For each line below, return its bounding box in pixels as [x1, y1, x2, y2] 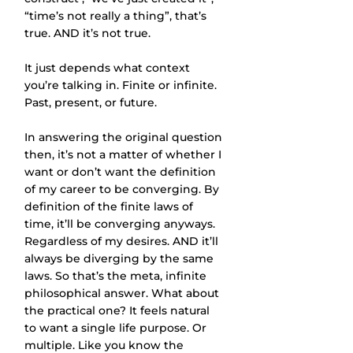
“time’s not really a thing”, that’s [24, 9, 210, 23]
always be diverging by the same [24, 251, 217, 266]
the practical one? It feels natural [24, 303, 213, 318]
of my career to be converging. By [24, 182, 222, 196]
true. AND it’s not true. [24, 26, 150, 40]
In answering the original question [24, 130, 225, 144]
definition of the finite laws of [24, 199, 196, 214]
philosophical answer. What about [24, 286, 222, 300]
